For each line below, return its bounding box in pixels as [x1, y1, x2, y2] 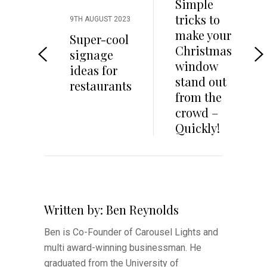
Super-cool [70, 30, 129, 47]
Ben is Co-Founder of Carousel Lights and [44, 226, 218, 238]
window [175, 57, 218, 74]
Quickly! [175, 119, 220, 136]
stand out [175, 73, 226, 89]
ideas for [70, 61, 117, 78]
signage [70, 46, 113, 63]
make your [175, 26, 231, 43]
